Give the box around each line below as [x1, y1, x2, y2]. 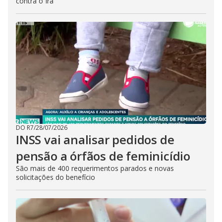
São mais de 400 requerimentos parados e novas [16, 164, 174, 173]
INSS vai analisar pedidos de [16, 131, 174, 148]
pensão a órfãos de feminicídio [16, 148, 190, 164]
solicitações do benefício [16, 172, 95, 182]
